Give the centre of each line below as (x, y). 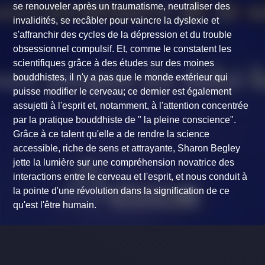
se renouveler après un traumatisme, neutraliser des (122, 7)
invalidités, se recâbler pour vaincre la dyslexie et (116, 21)
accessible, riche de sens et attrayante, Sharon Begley (127, 148)
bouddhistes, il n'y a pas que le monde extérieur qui (121, 77)
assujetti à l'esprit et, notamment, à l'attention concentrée (131, 106)
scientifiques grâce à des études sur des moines (114, 63)
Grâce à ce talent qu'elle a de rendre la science (112, 134)
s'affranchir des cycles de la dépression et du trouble (123, 35)
